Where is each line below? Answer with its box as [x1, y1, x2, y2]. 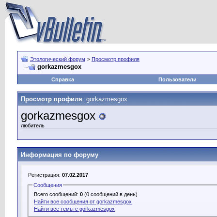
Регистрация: [28, 172, 62, 178]
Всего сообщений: [34, 191, 80, 197]
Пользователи [158, 77, 197, 82]
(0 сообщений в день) [83, 191, 138, 197]
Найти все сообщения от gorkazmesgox [34, 198, 132, 204]
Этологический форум [30, 56, 85, 62]
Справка [51, 77, 74, 82]
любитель [21, 123, 45, 128]
